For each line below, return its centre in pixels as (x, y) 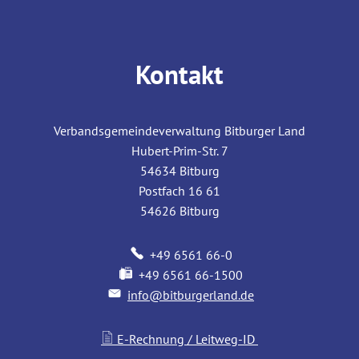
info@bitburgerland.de (191, 295)
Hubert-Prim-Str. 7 (179, 151)
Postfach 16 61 (179, 191)
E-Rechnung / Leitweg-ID (186, 339)
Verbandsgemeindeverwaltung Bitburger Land (179, 131)
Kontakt (179, 75)
